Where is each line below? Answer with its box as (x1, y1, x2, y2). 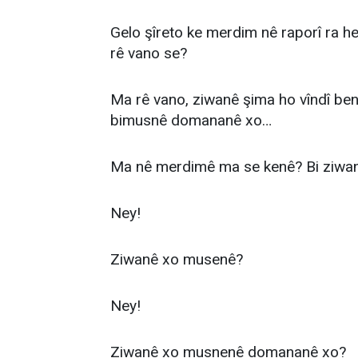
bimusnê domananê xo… (110, 111, 272, 129)
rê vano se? (110, 44, 187, 62)
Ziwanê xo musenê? (110, 250, 243, 268)
